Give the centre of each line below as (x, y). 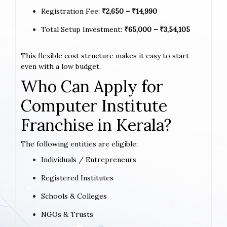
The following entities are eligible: (79, 144)
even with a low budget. (61, 66)
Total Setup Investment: (83, 29)
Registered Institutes (77, 178)
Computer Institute (94, 105)
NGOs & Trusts (67, 214)
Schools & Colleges (74, 196)
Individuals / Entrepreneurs (89, 159)
